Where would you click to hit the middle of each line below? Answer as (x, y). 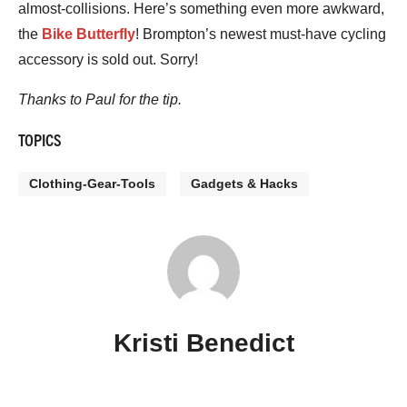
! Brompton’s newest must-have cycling (261, 34)
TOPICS (40, 139)
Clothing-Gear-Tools (92, 184)
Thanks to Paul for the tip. (100, 99)
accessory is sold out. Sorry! (108, 60)
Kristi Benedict (203, 343)
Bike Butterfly (89, 34)
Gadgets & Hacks (244, 184)
